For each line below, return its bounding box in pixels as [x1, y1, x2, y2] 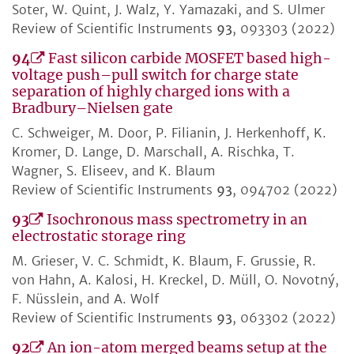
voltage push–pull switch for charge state [12, 66, 299, 85]
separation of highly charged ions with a [12, 83, 290, 101]
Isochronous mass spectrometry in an [47, 211, 307, 229]
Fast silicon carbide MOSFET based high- [48, 50, 331, 68]
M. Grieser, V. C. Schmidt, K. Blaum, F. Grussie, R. [12, 253, 316, 269]
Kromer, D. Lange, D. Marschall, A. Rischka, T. [12, 144, 295, 160]
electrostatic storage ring [12, 228, 186, 246]
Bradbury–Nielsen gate [12, 100, 173, 118]
